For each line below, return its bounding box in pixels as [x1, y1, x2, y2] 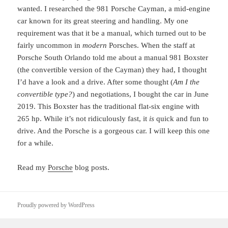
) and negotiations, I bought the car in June [72, 90, 209, 99]
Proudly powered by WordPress [17, 201, 95, 209]
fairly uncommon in [17, 41, 83, 50]
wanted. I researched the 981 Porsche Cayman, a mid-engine [17, 5, 211, 13]
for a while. [17, 139, 54, 148]
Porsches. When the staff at [107, 41, 195, 50]
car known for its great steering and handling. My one [17, 17, 189, 25]
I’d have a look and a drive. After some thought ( [17, 78, 174, 87]
